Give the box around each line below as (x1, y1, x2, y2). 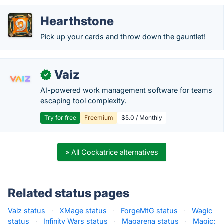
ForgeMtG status (121, 206, 178, 215)
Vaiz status (8, 206, 45, 215)
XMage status (59, 206, 107, 215)
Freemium (84, 114, 113, 121)
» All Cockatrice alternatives (65, 148, 158, 156)
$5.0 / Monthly (121, 114, 162, 121)
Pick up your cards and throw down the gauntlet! (40, 32, 206, 41)
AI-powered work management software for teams (40, 86, 212, 94)
